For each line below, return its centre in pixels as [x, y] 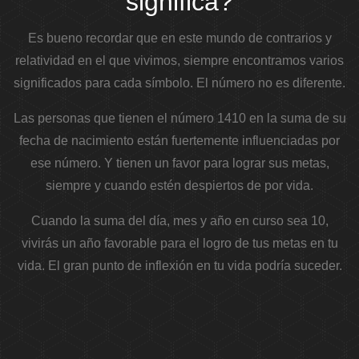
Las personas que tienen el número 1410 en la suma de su [179, 119]
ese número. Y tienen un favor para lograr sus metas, [179, 163]
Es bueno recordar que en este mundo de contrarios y [179, 38]
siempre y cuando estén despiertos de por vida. [179, 186]
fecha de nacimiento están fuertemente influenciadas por [179, 141]
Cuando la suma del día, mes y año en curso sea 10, [179, 221]
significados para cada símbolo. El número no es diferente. [179, 83]
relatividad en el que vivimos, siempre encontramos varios [179, 61]
